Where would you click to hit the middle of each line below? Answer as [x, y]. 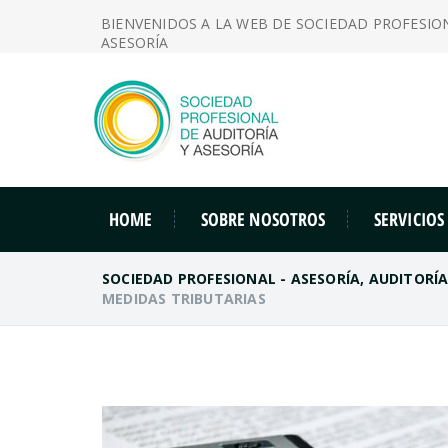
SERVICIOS [409, 219]
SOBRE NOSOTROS [263, 219]
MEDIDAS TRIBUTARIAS [184, 298]
